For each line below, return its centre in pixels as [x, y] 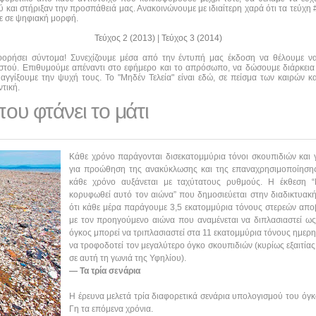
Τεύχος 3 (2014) [192, 38]
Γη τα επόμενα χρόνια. [111, 309]
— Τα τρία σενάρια [105, 271]
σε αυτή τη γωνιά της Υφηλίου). [128, 258]
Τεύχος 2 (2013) [126, 38]
